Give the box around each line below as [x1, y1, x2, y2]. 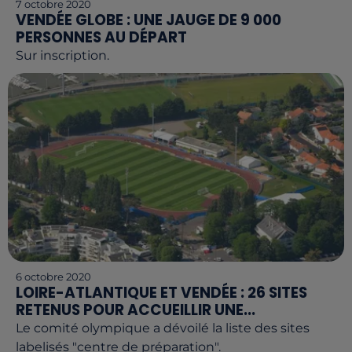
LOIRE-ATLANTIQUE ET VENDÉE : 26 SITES [16, 282, 307, 304]
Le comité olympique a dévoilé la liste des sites [16, 321, 310, 336]
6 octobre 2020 [16, 270, 91, 284]
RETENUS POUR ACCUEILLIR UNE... [16, 299, 255, 321]
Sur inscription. [16, 47, 109, 63]
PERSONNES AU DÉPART [16, 26, 187, 48]
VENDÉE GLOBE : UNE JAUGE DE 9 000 [16, 9, 281, 31]
